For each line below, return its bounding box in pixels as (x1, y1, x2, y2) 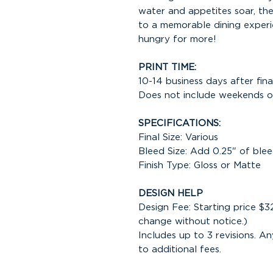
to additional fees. (138, 245, 221, 254)
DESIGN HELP (138, 189, 203, 198)
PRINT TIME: (138, 63, 196, 72)
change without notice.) (138, 217, 247, 226)
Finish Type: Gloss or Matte (138, 161, 261, 170)
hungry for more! (138, 35, 216, 44)
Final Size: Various (138, 133, 218, 142)
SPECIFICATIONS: (138, 119, 221, 128)
